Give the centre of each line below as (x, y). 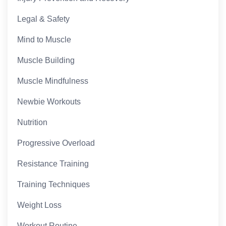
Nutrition (33, 123)
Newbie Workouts (49, 102)
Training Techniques (54, 185)
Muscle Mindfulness (53, 81)
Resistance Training (53, 164)
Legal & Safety (44, 19)
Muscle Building (46, 61)
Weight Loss (40, 205)
